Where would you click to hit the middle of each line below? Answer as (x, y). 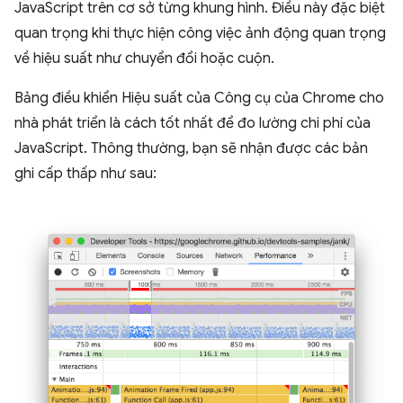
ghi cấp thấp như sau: (85, 174)
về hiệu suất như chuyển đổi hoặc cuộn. (144, 58)
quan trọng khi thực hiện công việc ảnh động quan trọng (200, 33)
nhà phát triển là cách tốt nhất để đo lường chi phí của (193, 123)
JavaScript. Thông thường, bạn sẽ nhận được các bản (191, 148)
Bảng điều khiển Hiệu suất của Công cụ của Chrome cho (199, 98)
